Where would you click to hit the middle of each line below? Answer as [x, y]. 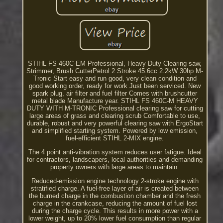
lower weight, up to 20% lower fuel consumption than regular [115, 218]
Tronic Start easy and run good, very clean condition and [115, 78]
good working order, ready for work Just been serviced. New [115, 86]
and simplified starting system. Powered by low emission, [115, 131]
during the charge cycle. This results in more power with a [115, 211]
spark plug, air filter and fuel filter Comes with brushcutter [115, 93]
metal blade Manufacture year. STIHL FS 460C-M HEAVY [115, 101]
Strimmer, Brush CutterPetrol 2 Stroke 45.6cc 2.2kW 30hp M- [115, 71]
